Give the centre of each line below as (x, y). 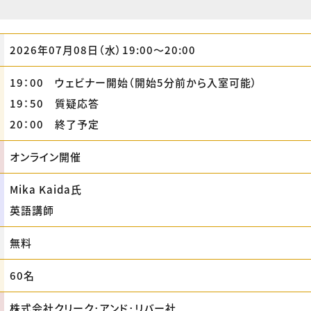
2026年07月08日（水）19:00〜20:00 (103, 49)
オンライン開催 (45, 156)
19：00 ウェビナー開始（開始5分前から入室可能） (134, 82)
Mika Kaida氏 (46, 189)
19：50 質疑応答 (54, 103)
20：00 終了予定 (54, 124)
